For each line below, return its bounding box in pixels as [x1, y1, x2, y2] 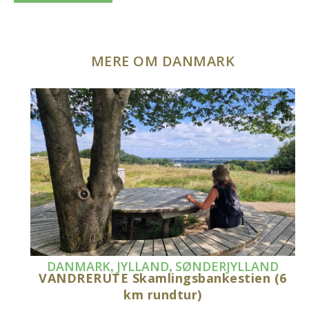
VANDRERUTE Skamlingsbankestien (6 [39, 270, 287, 287]
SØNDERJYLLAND [175, 258, 279, 275]
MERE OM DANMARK [90, 52, 235, 71]
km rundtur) [123, 286, 202, 303]
